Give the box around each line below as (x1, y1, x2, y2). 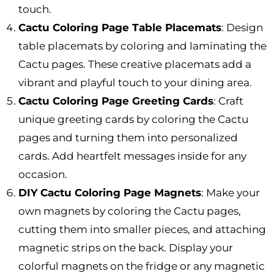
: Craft (213, 95, 243, 108)
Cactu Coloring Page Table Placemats (18, 21, 221, 34)
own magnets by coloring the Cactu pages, (18, 205, 241, 218)
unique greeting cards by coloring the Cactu (18, 113, 248, 126)
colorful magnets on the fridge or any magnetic (18, 260, 265, 273)
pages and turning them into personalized (18, 131, 238, 144)
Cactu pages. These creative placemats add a (18, 58, 251, 71)
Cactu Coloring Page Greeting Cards (18, 95, 213, 108)
